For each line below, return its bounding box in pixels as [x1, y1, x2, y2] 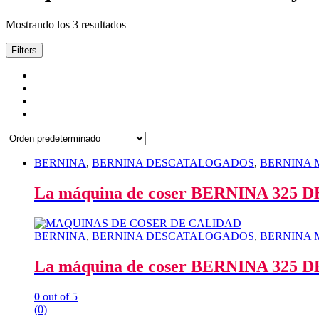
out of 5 [40, 290, 78, 303]
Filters [11, 44, 37, 56]
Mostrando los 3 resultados [6, 18, 126, 31]
